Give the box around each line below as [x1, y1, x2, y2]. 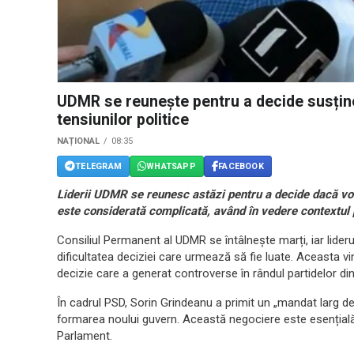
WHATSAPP [146, 160, 196, 171]
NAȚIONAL [57, 136, 100, 147]
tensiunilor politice [57, 111, 189, 130]
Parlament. [57, 329, 112, 344]
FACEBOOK [218, 160, 264, 171]
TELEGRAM [75, 160, 122, 171]
